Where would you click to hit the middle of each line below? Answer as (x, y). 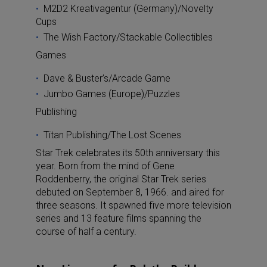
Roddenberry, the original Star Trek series (121, 179)
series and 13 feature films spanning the (119, 218)
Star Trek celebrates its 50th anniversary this (128, 153)
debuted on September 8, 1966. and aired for (130, 192)
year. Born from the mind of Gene (105, 166)
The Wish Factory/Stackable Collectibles (128, 37)
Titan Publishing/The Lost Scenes (112, 135)
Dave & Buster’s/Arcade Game (107, 78)
